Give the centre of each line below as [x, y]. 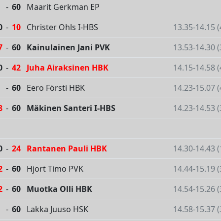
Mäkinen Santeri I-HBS [71, 108]
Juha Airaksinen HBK [68, 68]
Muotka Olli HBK [59, 189]
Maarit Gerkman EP [63, 7]
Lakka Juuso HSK [57, 209]
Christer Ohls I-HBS [62, 27]
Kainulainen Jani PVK [68, 48]
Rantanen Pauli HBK [67, 149]
